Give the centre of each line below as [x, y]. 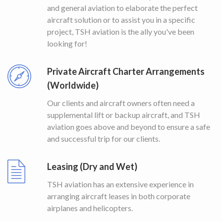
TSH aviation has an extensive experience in [120, 184]
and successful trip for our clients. [104, 139]
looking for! [67, 43]
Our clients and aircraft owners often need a [121, 103]
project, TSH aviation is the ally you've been [121, 31]
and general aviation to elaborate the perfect [122, 8]
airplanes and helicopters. [90, 208]
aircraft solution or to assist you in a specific [121, 20]
